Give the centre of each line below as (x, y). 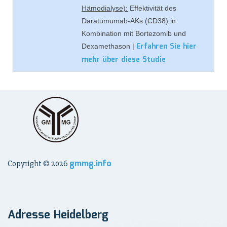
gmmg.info (90, 164)
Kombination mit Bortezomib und (134, 33)
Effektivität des (152, 8)
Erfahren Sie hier (166, 47)
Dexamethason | (109, 46)
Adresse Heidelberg (58, 215)
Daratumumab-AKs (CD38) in (129, 21)
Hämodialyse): (105, 8)
